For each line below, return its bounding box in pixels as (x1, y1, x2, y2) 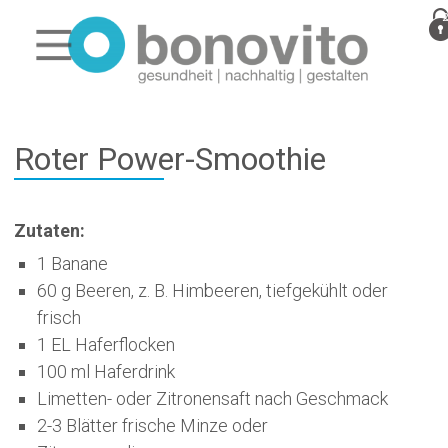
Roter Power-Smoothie (13, 140, 326, 178)
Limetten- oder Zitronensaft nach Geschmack (36, 388, 388, 409)
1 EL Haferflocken (36, 334, 175, 355)
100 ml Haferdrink (36, 361, 175, 382)
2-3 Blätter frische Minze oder (36, 415, 268, 436)
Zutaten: (13, 220, 85, 241)
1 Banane (36, 253, 108, 274)
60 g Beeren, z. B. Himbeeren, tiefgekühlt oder (36, 280, 388, 301)
